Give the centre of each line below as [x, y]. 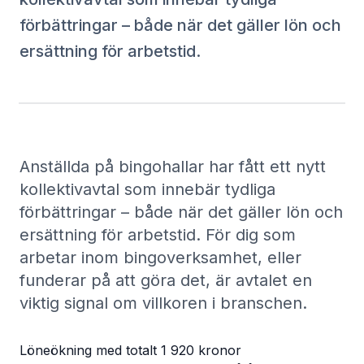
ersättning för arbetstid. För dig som [158, 235]
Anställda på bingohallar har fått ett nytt [173, 167]
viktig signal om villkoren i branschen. [163, 303]
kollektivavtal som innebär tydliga [147, 189]
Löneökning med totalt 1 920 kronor [130, 350]
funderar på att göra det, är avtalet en [166, 280]
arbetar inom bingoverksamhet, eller [160, 258]
